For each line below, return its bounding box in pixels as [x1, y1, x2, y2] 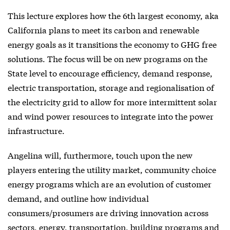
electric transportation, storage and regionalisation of [8, 81, 214, 93]
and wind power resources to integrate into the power [8, 109, 214, 122]
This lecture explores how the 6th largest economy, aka [8, 9, 219, 21]
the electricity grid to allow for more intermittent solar [8, 95, 217, 107]
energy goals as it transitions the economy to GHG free [8, 37, 217, 50]
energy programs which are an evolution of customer [8, 177, 212, 189]
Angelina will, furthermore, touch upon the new [8, 148, 193, 161]
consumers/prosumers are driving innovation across [8, 206, 208, 218]
